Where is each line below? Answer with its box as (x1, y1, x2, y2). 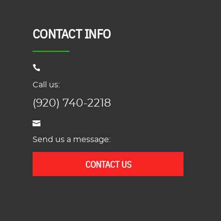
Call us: (33, 80, 60, 89)
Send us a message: (33, 135, 110, 144)
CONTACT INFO (33, 24, 111, 42)
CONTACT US (85, 157, 131, 170)
